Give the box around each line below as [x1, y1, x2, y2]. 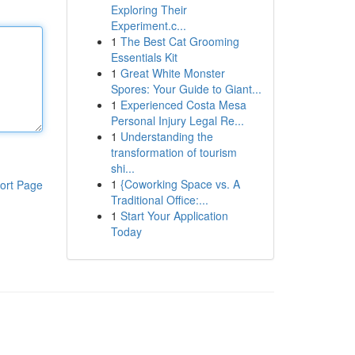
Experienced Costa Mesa [120, 97, 246, 113]
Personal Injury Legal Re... [110, 113, 244, 128]
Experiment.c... [110, 17, 186, 33]
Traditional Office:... [110, 192, 208, 208]
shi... [110, 160, 135, 176]
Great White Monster [120, 65, 225, 81]
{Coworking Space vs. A [120, 176, 240, 192]
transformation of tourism [110, 144, 237, 160]
